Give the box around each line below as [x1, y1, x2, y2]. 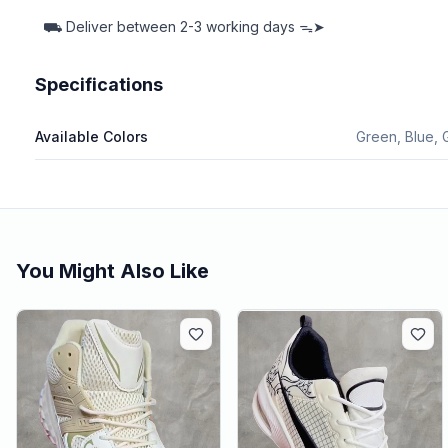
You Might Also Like [16, 258, 209, 283]
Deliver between [66, 17, 177, 35]
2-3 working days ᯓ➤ [176, 17, 326, 35]
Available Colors [35, 127, 149, 145]
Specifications [35, 73, 164, 95]
